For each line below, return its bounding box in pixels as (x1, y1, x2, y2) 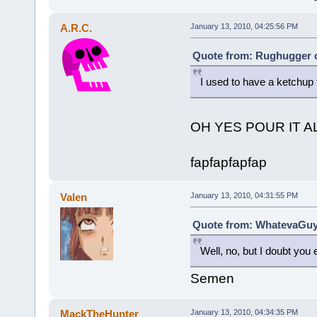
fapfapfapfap (190, 155, 267, 171)
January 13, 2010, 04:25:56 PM (190, 22, 298, 31)
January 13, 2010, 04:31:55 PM (190, 191, 298, 200)
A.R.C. (60, 22, 93, 35)
